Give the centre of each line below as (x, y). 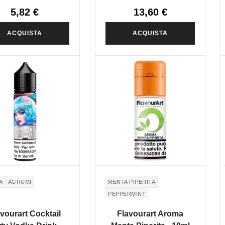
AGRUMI (20, 182)
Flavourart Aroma (150, 214)
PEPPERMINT (127, 194)
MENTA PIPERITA (132, 182)
